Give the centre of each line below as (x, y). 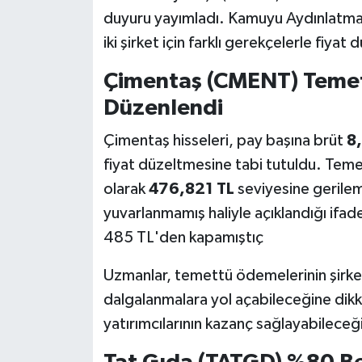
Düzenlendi (163, 108)
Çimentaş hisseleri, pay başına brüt (225, 141)
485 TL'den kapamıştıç (183, 238)
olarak (126, 189)
